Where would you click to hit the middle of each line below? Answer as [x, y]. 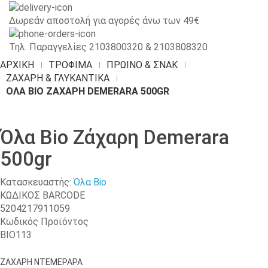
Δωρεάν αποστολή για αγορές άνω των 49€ [104, 20]
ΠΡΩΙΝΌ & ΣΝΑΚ [142, 65]
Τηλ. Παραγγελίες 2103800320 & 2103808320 [108, 47]
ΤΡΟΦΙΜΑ [70, 65]
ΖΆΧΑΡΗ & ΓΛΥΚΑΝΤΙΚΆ [58, 78]
